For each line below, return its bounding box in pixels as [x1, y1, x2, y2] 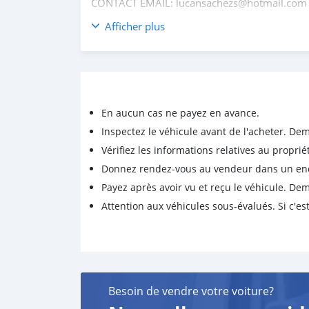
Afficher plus [105, 19, 165, 34]
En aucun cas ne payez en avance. [101, 106, 259, 120]
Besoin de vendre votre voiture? [108, 283, 274, 299]
